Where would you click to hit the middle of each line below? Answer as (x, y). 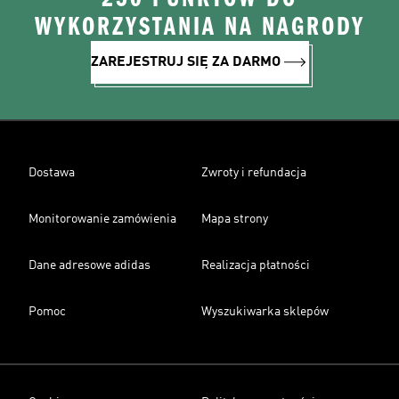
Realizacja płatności (256, 265)
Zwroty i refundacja (254, 173)
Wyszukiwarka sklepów (265, 312)
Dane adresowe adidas (90, 265)
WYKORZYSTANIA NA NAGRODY (199, 27)
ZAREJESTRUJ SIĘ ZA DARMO (185, 62)
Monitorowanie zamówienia (102, 219)
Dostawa (52, 173)
